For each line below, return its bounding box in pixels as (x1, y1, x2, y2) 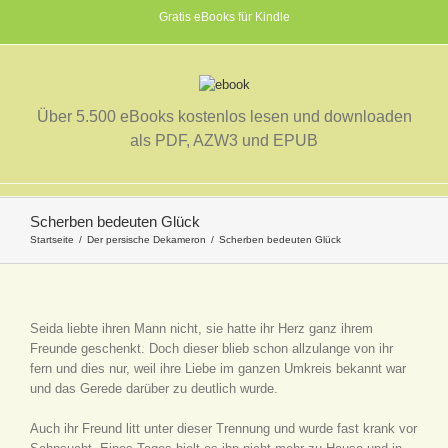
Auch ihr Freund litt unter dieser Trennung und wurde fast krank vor (30, 421, 417, 436)
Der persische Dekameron (87, 234, 206, 245)
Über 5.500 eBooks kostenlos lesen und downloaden (36, 108, 412, 125)
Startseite (30, 234, 74, 245)
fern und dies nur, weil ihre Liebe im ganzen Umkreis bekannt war (30, 361, 406, 376)
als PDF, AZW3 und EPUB (130, 132, 318, 149)
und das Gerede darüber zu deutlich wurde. (30, 381, 278, 396)
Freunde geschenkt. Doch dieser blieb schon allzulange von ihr (30, 341, 393, 356)
